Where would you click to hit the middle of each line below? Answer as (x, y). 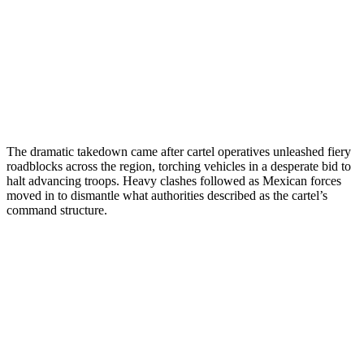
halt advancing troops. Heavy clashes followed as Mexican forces (174, 180)
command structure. (57, 210)
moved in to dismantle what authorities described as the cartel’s (167, 195)
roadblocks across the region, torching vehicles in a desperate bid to (179, 166)
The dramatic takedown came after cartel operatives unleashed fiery (179, 151)
